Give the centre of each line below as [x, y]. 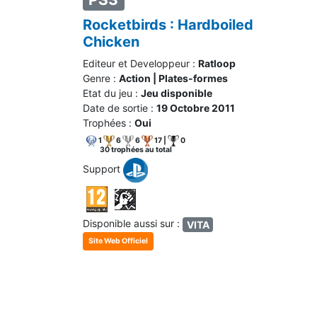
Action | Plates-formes [173, 79]
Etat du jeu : [112, 93]
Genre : [101, 79]
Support [103, 169]
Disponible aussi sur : [133, 224]
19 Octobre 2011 [196, 108]
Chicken [111, 42]
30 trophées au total [136, 149]
